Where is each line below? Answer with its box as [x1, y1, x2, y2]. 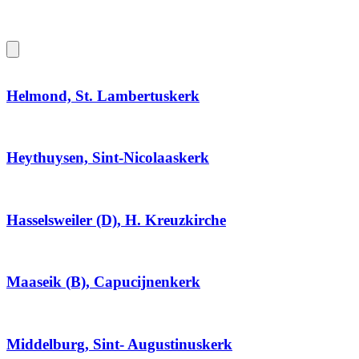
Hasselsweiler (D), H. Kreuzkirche [6, 211, 226, 228]
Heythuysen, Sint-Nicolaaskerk [6, 149, 209, 167]
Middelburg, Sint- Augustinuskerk [6, 335, 232, 353]
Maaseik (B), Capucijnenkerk [6, 273, 200, 291]
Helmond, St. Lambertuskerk [6, 87, 200, 104]
